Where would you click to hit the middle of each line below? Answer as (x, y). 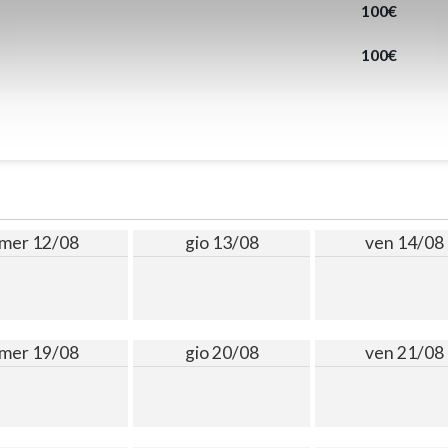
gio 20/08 (221, 353)
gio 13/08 (221, 243)
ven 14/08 (404, 243)
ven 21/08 (404, 353)
